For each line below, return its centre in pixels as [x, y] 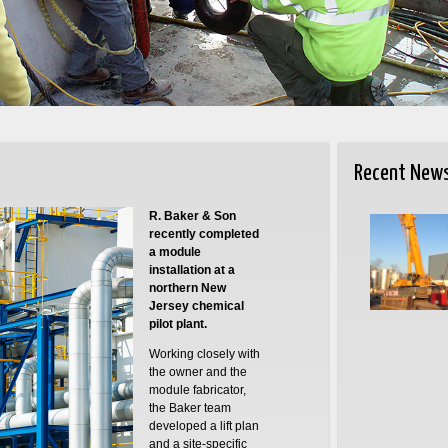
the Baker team [189, 407]
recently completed [203, 233]
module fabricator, [197, 389]
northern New [187, 287]
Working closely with [204, 353]
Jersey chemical [196, 305]
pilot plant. [177, 323]
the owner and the [197, 371]
